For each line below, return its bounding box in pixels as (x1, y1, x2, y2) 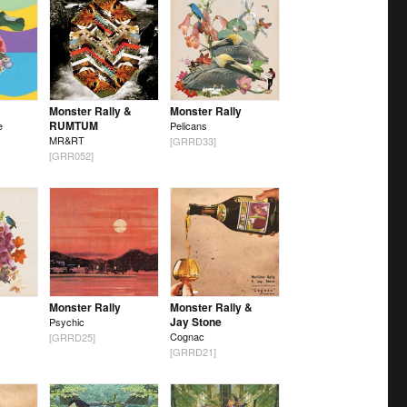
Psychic (48, 314, 84, 330)
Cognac (169, 329, 204, 344)
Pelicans (169, 117, 207, 133)
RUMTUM (48, 116, 98, 134)
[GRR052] (48, 148, 94, 164)
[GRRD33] (169, 134, 216, 149)
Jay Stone (169, 313, 222, 331)
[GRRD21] (169, 344, 216, 360)
